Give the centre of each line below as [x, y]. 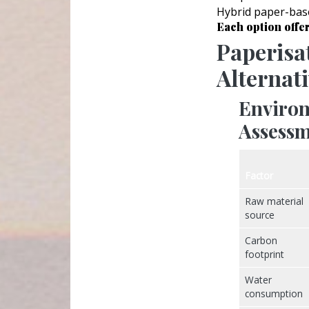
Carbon [261, 241]
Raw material [274, 201]
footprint [265, 255]
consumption [274, 294]
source [260, 215]
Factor [259, 176]
